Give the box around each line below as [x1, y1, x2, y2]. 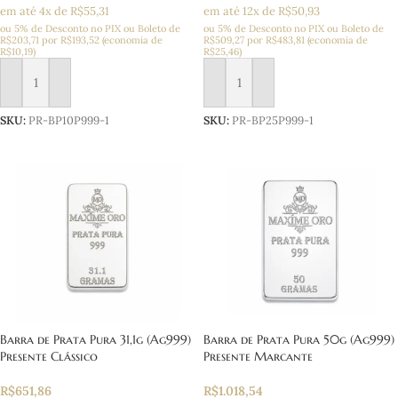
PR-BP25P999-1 [232, 113, 314, 128]
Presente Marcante [203, 348, 313, 365]
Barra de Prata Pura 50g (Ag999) [203, 331, 394, 348]
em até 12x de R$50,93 [203, 4, 320, 19]
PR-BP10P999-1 [28, 113, 109, 128]
